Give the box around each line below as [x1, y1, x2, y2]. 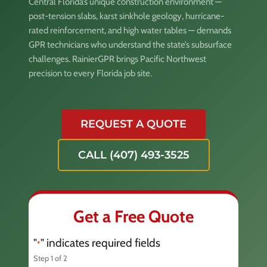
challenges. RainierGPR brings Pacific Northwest [29, 53, 206, 64]
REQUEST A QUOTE [80, 117, 187, 131]
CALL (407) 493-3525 [77, 148, 190, 162]
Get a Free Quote [73, 206, 194, 226]
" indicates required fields [41, 235, 160, 250]
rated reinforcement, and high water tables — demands [29, 24, 231, 36]
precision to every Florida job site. [29, 67, 152, 79]
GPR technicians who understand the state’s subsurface [29, 39, 232, 50]
